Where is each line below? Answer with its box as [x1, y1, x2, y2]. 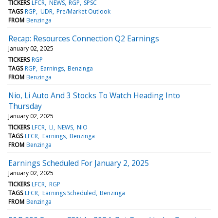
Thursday [8, 100, 42, 111]
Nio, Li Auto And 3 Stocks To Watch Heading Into [8, 90, 180, 101]
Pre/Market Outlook [56, 7, 110, 16]
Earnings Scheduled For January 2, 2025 [8, 157, 149, 168]
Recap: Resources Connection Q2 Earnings [8, 33, 159, 44]
